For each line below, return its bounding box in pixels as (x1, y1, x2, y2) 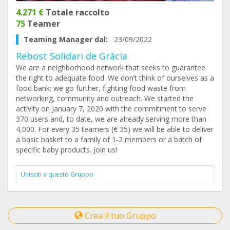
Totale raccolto (44, 7, 109, 18)
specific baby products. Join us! (16, 145, 117, 155)
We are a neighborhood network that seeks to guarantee (16, 63, 205, 72)
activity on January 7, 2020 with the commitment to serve (16, 104, 206, 113)
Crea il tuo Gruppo (82, 210, 156, 221)
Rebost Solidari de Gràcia (16, 50, 127, 62)
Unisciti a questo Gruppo (21, 170, 93, 179)
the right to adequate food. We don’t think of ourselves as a (16, 73, 214, 83)
